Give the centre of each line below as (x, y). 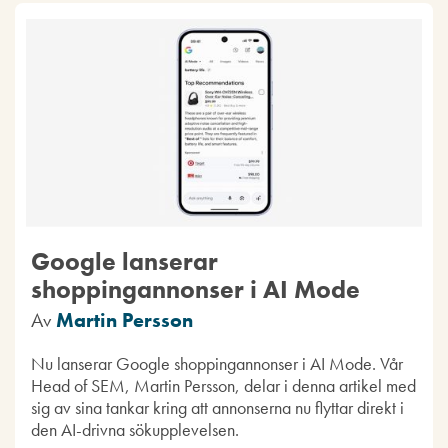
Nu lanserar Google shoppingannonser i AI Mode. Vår (216, 363)
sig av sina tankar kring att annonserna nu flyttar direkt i (217, 407)
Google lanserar (124, 261)
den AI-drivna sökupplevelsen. (134, 429)
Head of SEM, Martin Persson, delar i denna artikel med (223, 385)
